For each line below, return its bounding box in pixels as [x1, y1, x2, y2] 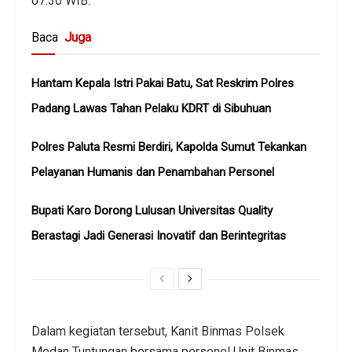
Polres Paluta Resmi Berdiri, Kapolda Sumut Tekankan [31, 139, 306, 154]
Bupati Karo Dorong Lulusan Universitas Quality [31, 203, 273, 218]
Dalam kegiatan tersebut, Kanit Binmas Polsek [31, 323, 284, 339]
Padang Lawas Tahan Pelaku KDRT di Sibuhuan [31, 101, 271, 115]
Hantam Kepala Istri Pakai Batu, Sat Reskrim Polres [31, 75, 294, 90]
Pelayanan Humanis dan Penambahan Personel [31, 164, 274, 179]
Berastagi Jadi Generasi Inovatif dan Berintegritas [31, 228, 286, 243]
